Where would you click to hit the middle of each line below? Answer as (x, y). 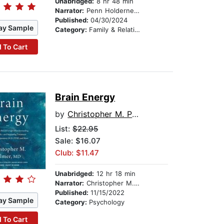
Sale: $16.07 (78, 141)
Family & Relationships (112, 30)
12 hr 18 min (115, 174)
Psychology (107, 202)
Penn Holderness (109, 11)
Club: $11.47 (77, 153)
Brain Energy (85, 97)
